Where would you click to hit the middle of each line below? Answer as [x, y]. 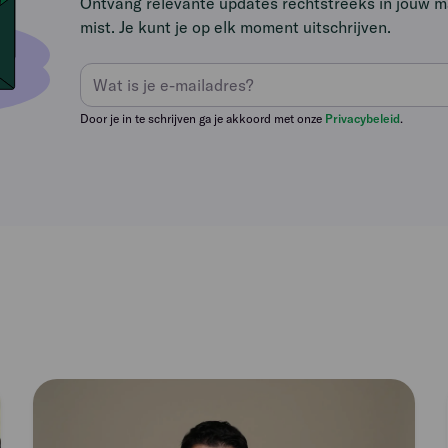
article [56, 414]
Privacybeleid [363, 118]
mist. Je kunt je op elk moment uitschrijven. [236, 27]
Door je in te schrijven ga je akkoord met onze [203, 118]
